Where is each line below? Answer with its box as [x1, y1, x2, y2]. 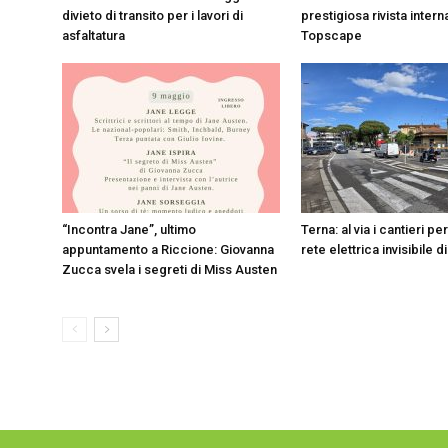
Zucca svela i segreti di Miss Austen [62, 262, 277, 277]
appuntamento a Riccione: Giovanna [62, 242, 274, 257]
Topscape [301, 28, 362, 43]
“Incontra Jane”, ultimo [62, 222, 196, 237]
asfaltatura [62, 28, 125, 43]
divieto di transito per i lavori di [62, 8, 243, 23]
